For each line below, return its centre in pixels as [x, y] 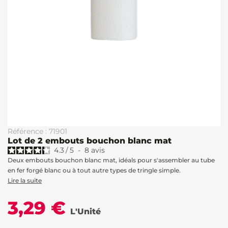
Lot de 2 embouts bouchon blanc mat [90, 141]
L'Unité [85, 211]
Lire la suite [25, 180]
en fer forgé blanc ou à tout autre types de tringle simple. [94, 170]
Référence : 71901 [37, 131]
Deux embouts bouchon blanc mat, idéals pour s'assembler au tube [111, 160]
